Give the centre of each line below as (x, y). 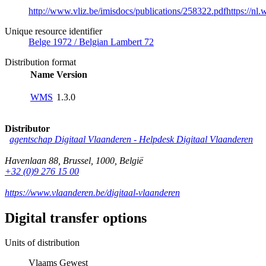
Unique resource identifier (53, 31)
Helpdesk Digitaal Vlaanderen (196, 139)
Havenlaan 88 (31, 160)
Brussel (77, 160)
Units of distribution (42, 243)
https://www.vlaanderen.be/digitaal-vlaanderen (92, 192)
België (131, 160)
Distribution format (40, 62)
